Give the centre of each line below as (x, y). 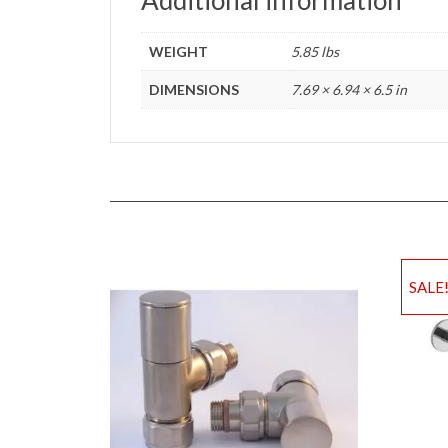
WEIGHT (179, 51)
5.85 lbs (315, 51)
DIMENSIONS (194, 89)
